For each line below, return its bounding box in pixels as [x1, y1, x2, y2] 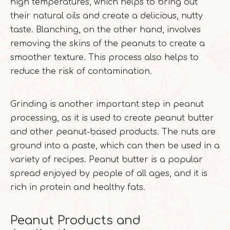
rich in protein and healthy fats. [10, 183, 145, 192]
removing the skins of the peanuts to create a [10, 39, 205, 48]
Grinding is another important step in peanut [10, 100, 204, 109]
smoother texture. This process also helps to [10, 53, 199, 62]
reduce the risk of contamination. [10, 67, 152, 76]
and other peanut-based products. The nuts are [10, 127, 216, 137]
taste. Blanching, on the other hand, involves [10, 25, 201, 34]
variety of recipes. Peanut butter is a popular [10, 155, 203, 164]
